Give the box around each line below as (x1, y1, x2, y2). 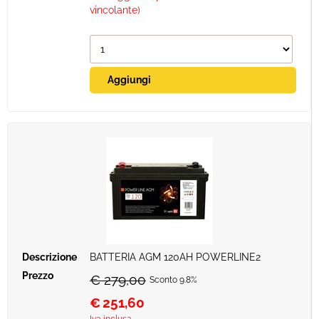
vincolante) (90, 4, 140, 16)
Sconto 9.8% (150, 275, 197, 285)
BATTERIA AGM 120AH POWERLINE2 (90, 251, 261, 263)
